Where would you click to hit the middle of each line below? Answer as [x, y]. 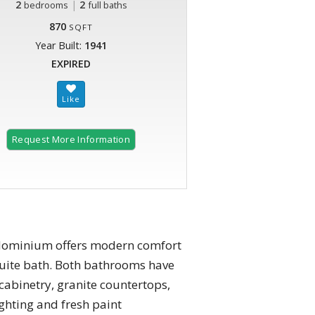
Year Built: [60, 46]
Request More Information [71, 140]
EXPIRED [71, 64]
